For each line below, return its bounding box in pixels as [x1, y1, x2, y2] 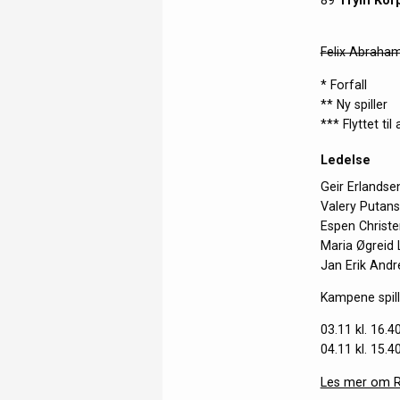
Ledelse [320, 152, 374, 167]
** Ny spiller [320, 96, 387, 112]
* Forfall [320, 77, 367, 92]
